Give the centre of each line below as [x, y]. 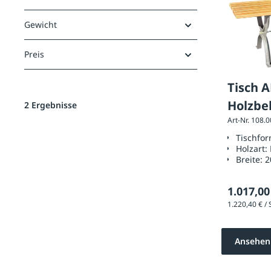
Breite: [250, 160]
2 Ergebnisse [51, 105]
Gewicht [41, 24]
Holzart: [253, 149]
